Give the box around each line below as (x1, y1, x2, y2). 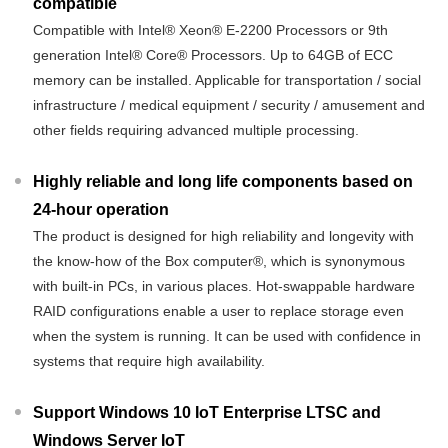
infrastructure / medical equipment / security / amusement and (33, 97, 425, 113)
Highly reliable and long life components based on (33, 173, 413, 190)
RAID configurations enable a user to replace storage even (33, 303, 404, 319)
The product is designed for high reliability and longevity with (33, 228, 414, 244)
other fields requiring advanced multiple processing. (33, 122, 359, 138)
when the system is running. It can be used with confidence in (33, 328, 421, 344)
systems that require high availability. (33, 353, 265, 369)
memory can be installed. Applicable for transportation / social (33, 72, 421, 88)
